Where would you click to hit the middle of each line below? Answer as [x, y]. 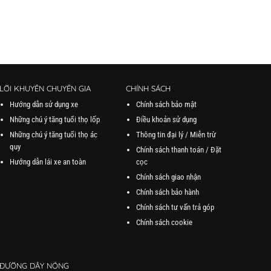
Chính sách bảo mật [166, 104]
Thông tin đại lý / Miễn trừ [176, 134]
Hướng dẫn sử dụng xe [44, 104]
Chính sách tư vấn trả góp [175, 207]
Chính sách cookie [164, 222]
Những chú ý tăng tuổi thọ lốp [55, 119]
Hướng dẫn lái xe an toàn [48, 162]
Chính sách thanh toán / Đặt [178, 149]
